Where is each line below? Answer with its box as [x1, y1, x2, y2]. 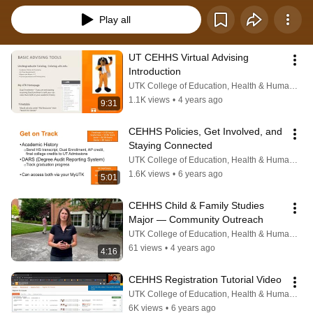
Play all [99, 14, 131, 26]
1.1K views [129, 95, 170, 105]
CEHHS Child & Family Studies [129, 200, 264, 212]
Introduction [129, 66, 181, 78]
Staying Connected [129, 140, 212, 152]
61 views [129, 243, 162, 254]
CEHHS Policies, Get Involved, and [129, 126, 282, 138]
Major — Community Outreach [129, 214, 263, 226]
